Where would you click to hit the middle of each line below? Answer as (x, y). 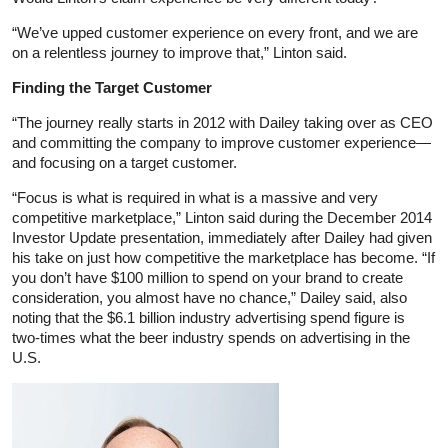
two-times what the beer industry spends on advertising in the (211, 337)
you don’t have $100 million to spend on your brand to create (207, 277)
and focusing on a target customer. (124, 162)
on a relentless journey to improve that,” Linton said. (179, 52)
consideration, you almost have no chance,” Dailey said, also (209, 297)
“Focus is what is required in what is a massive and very (195, 197)
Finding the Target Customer (112, 87)
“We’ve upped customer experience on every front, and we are (215, 32)
